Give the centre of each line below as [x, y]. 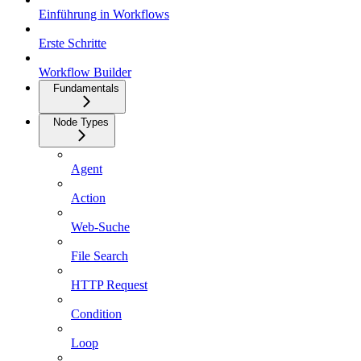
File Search [100, 256]
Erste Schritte [73, 44]
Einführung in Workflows [104, 15]
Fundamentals [86, 89]
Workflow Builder [85, 73]
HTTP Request [109, 285]
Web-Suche [100, 227]
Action [88, 198]
